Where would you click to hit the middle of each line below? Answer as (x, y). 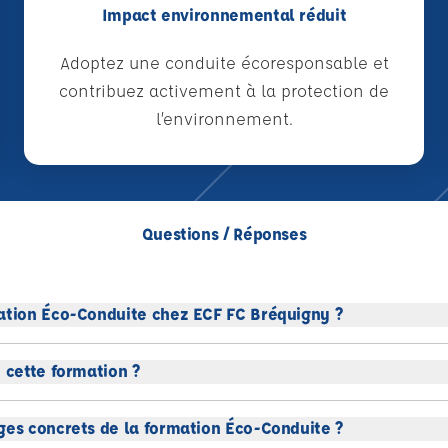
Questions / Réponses (224, 233)
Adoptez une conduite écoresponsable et (224, 62)
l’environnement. (224, 118)
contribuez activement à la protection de (224, 90)
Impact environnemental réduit (224, 14)
